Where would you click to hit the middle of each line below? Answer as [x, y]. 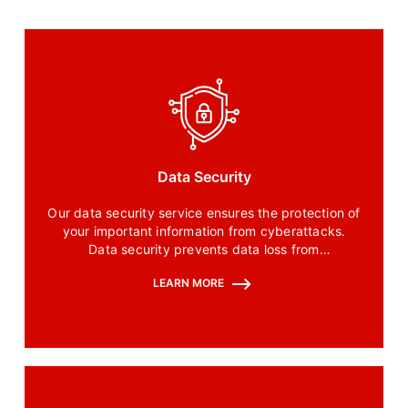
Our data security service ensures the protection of [204, 213]
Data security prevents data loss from [204, 250]
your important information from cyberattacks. [204, 231]
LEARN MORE [189, 283]
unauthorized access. [204, 268]
